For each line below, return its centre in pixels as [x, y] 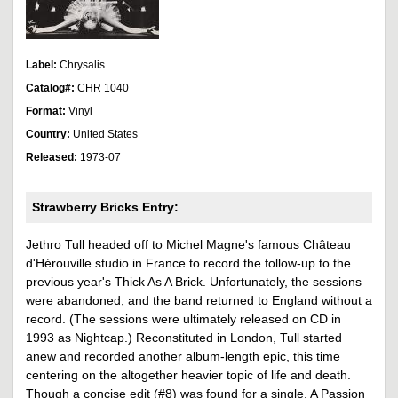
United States [105, 135]
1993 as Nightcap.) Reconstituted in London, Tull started [184, 338]
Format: [47, 111]
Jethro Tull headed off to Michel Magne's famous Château [188, 245]
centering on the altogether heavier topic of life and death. [188, 375]
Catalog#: [52, 88]
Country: [49, 135]
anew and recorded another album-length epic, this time [183, 357]
